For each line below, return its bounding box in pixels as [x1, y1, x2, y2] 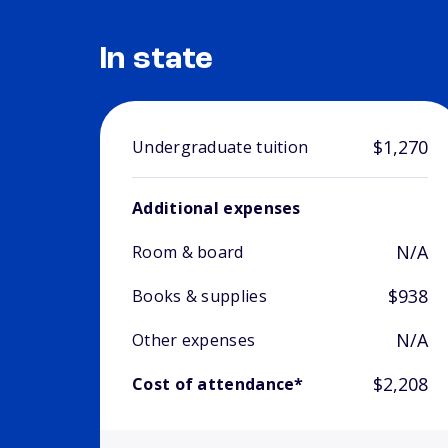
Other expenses [132, 329, 256, 352]
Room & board [132, 241, 244, 264]
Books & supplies [132, 285, 267, 308]
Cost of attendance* [132, 373, 304, 396]
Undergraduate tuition [132, 136, 309, 159]
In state [100, 44, 214, 77]
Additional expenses [132, 197, 301, 220]
